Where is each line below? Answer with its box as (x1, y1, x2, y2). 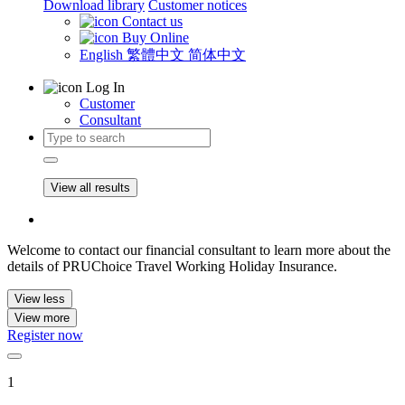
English (80, 47, 127, 62)
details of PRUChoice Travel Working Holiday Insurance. (7, 259, 337, 274)
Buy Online (122, 30, 189, 45)
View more (14, 311, 70, 325)
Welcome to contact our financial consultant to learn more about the (7, 242, 391, 258)
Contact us (122, 14, 183, 29)
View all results (51, 181, 130, 194)
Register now (7, 327, 83, 343)
